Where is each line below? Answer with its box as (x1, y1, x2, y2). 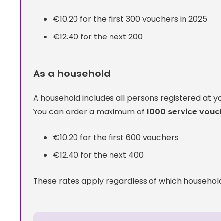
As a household (33, 66, 110, 80)
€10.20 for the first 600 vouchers (53, 131, 179, 143)
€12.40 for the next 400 (53, 149, 144, 161)
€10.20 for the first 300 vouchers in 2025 (53, 13, 207, 25)
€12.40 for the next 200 (53, 31, 143, 42)
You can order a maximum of (33, 106, 147, 117)
